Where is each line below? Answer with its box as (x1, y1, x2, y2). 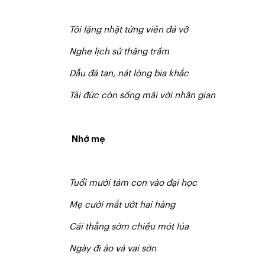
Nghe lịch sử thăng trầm (69, 47, 169, 56)
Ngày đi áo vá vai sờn (69, 244, 156, 253)
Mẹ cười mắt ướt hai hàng (69, 201, 175, 209)
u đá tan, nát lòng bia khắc (80, 69, 189, 78)
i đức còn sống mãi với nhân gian (78, 91, 215, 100)
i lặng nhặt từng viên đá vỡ (79, 25, 188, 34)
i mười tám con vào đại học (84, 179, 197, 188)
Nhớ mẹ (69, 135, 105, 144)
